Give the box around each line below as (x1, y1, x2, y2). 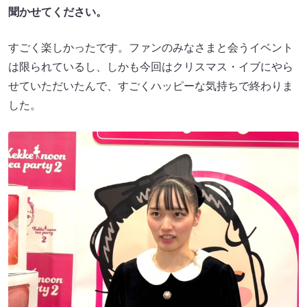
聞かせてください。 (8, 6, 107, 19)
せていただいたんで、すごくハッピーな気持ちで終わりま (8, 80, 293, 93)
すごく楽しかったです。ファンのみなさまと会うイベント (8, 42, 293, 54)
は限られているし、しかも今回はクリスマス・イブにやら (8, 61, 293, 73)
